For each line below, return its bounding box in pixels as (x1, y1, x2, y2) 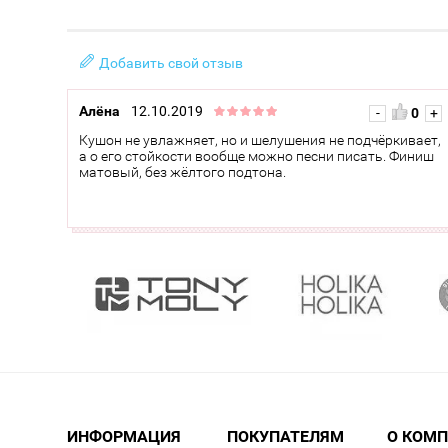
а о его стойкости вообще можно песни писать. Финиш (79, 148, 434, 165)
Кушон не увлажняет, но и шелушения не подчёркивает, (79, 132, 441, 149)
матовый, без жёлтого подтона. (79, 164, 286, 181)
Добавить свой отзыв (99, 55, 243, 72)
